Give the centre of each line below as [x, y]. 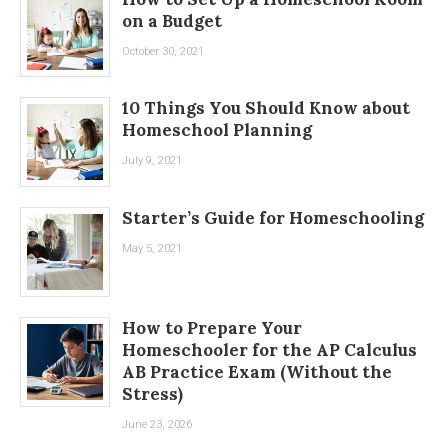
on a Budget [172, 20]
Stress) [152, 393]
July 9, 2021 [152, 161]
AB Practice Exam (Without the [257, 371]
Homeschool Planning [217, 130]
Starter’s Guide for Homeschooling [273, 218]
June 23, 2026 [157, 424]
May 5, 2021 [152, 249]
